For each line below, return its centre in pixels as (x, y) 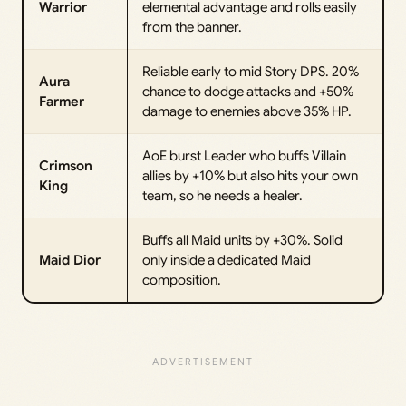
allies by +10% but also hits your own (250, 175)
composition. (182, 280)
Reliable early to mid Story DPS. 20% (251, 71)
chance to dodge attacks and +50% (248, 91)
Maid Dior (70, 260)
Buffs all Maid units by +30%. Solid (242, 240)
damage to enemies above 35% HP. (247, 111)
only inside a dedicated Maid (227, 260)
